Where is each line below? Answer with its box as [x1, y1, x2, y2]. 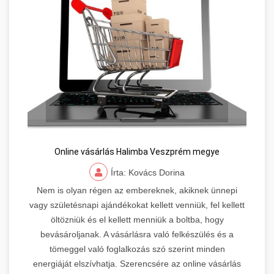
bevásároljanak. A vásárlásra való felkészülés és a [40, 229, 234, 239]
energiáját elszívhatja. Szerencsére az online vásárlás [33, 258, 241, 268]
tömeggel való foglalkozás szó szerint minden [49, 243, 225, 254]
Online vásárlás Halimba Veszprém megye [54, 146, 220, 157]
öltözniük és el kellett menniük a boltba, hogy [50, 214, 224, 224]
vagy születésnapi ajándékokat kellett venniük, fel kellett [29, 199, 245, 210]
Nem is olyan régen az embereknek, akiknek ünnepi [37, 185, 237, 195]
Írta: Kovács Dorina [111, 167, 185, 177]
